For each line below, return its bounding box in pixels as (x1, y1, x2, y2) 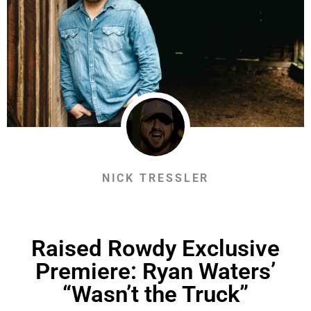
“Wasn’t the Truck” (62, 280, 249, 308)
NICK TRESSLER (101, 171, 210, 185)
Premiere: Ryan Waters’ (35, 257, 276, 285)
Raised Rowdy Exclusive (31, 234, 280, 262)
